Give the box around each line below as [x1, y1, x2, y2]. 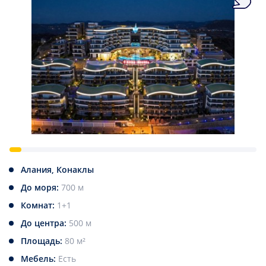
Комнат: [21, 199, 57, 211]
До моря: [21, 182, 61, 194]
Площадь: [21, 235, 65, 247]
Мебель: [21, 253, 58, 265]
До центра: [21, 217, 69, 229]
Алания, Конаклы [21, 164, 94, 176]
